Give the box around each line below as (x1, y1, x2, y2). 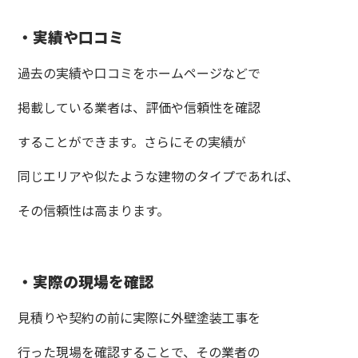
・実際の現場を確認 (18, 269, 155, 292)
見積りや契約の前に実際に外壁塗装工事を (18, 307, 261, 327)
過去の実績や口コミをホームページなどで (18, 62, 261, 82)
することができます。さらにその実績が (18, 131, 247, 151)
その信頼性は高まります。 (18, 200, 170, 220)
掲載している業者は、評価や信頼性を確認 (18, 97, 261, 117)
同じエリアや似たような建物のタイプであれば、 (18, 165, 300, 185)
